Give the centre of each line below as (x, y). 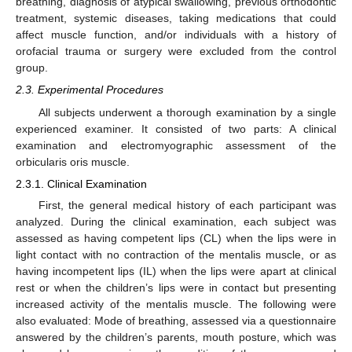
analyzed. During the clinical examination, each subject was (176, 221)
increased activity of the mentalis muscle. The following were (176, 304)
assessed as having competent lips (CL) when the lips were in (176, 238)
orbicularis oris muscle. (73, 161)
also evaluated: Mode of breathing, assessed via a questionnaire (176, 320)
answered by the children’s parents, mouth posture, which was (176, 337)
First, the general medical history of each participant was (187, 205)
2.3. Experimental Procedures (90, 90)
